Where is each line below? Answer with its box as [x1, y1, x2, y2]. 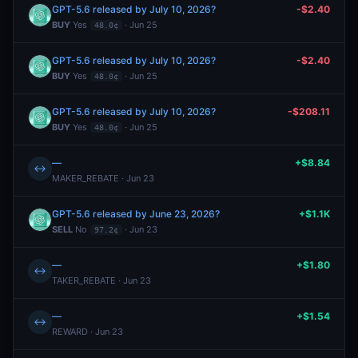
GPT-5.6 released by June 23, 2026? [52, 208, 220, 220]
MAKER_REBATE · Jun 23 [52, 173, 154, 184]
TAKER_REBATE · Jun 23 [52, 275, 151, 286]
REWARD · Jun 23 [52, 326, 123, 337]
